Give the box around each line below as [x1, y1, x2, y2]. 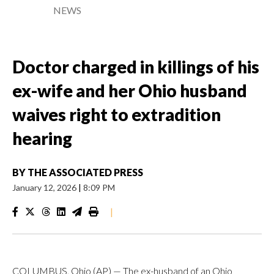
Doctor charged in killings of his [12, 56, 259, 77]
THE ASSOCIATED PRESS [28, 166, 143, 178]
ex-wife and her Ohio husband [12, 80, 247, 101]
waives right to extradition [12, 104, 221, 125]
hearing [12, 128, 72, 149]
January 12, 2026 [12, 182, 78, 193]
